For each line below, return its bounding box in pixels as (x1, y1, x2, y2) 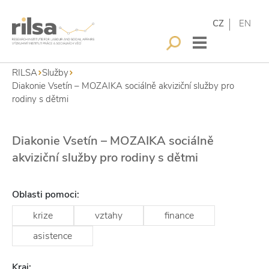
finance (165, 209, 194, 222)
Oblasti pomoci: (12, 188, 79, 201)
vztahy (95, 209, 122, 222)
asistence (33, 229, 72, 243)
